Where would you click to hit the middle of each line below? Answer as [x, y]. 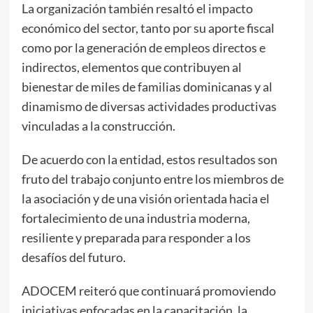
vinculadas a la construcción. [98, 125]
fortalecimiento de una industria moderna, [136, 218]
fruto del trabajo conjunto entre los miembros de [152, 179]
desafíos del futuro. [73, 257]
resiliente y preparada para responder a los [136, 237]
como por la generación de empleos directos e [143, 47]
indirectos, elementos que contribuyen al [131, 67]
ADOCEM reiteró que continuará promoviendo [148, 290]
